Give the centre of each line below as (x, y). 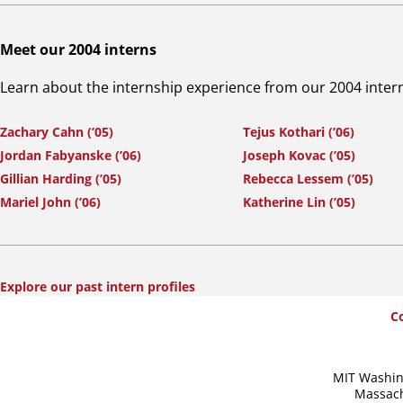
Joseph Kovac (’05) (299, 156)
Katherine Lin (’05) (299, 202)
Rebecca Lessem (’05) (308, 179)
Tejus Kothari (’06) (299, 132)
